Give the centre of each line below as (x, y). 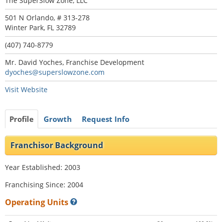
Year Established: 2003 (43, 167)
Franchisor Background (57, 145)
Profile (22, 119)
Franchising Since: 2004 (44, 184)
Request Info (106, 119)
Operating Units (38, 202)
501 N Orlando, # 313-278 (47, 17)
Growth (58, 119)
